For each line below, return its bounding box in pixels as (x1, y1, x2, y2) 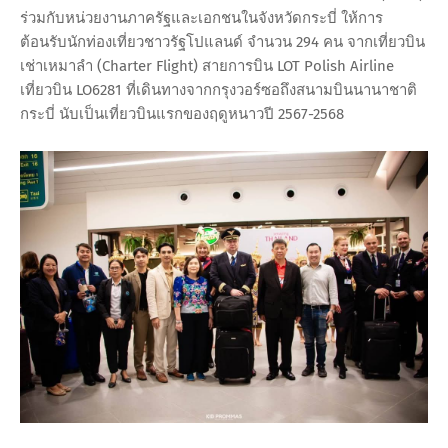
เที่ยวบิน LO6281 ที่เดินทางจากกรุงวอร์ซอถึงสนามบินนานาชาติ (20, 81, 417, 100)
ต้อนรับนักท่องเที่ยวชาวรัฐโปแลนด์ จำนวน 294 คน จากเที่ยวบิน (20, 33, 425, 52)
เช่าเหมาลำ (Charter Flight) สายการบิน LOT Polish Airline (20, 57, 394, 76)
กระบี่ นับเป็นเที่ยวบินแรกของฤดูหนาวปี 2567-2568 (20, 105, 344, 124)
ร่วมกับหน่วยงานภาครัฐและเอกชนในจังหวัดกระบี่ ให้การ (20, 9, 383, 28)
